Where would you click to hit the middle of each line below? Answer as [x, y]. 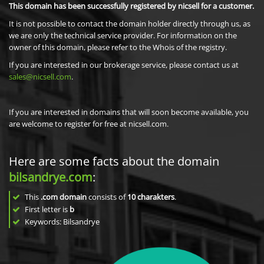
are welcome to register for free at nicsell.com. [89, 124]
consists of [107, 197]
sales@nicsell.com [40, 77]
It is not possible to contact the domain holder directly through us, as [130, 24]
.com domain [64, 197]
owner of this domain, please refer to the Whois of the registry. [118, 47]
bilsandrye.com [51, 177]
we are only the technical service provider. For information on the [123, 35]
